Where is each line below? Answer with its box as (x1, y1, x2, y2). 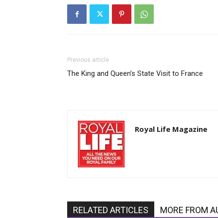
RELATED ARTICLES (73, 205, 148, 215)
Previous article (67, 56, 109, 63)
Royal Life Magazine (135, 124, 207, 134)
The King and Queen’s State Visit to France (67, 69, 203, 78)
